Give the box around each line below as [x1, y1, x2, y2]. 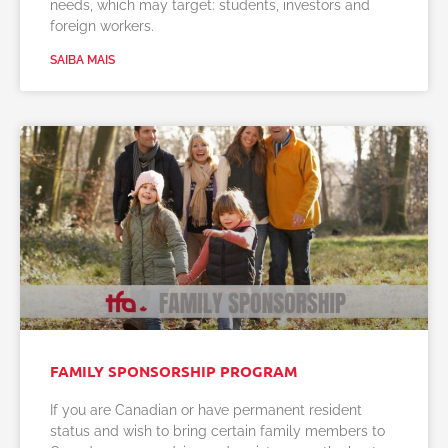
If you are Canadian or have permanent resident [50, 402, 362, 418]
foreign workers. [50, 18, 154, 34]
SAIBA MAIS [50, 53, 115, 67]
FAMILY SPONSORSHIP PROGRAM [50, 361, 297, 381]
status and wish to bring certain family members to [50, 423, 385, 439]
